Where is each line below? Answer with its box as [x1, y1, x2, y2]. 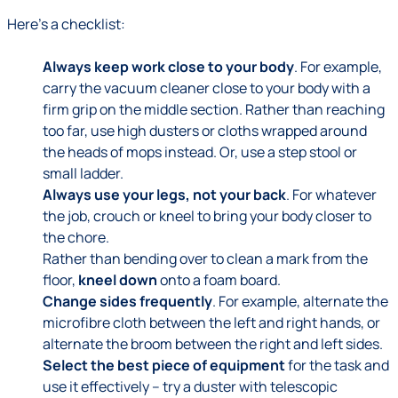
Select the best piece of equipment [43, 355, 285, 375]
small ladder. [43, 163, 123, 183]
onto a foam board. [157, 270, 281, 290]
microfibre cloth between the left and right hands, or [43, 313, 380, 332]
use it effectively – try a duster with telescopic [43, 377, 338, 396]
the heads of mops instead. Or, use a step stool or [43, 142, 357, 162]
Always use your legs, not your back [43, 185, 286, 204]
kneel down [78, 270, 157, 290]
